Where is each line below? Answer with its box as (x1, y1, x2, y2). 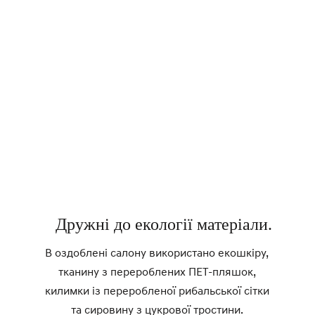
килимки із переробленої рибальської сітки (44, 283, 269, 298)
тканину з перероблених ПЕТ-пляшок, (58, 264, 256, 279)
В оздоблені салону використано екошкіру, (45, 245, 269, 260)
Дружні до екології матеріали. (56, 215, 273, 234)
